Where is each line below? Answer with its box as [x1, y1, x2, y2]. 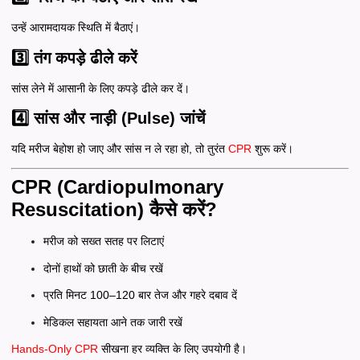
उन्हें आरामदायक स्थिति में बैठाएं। [11, 21, 140, 35]
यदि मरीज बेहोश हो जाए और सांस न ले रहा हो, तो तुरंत [11, 142, 225, 156]
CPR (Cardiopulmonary [11, 176, 223, 198]
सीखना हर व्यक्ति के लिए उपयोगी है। [101, 342, 247, 356]
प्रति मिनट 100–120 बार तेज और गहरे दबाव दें [43, 288, 237, 302]
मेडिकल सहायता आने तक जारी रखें [43, 315, 182, 329]
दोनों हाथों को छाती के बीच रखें [43, 261, 163, 275]
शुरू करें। [255, 142, 293, 156]
